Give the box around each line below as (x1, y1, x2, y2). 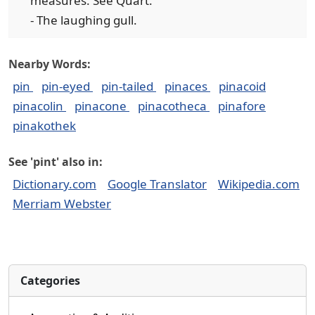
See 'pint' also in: (8, 154, 103, 169)
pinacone (75, 98, 129, 114)
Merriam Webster (13, 195, 111, 212)
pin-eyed (41, 78, 93, 94)
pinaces (165, 78, 210, 94)
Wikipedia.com (218, 176, 300, 192)
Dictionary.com (13, 176, 96, 192)
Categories (20, 273, 80, 288)
